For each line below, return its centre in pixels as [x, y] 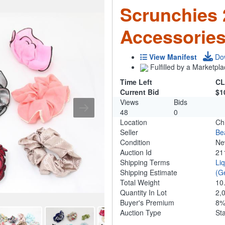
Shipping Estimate [149, 173]
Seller [129, 132]
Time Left [136, 82]
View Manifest [173, 57]
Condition [135, 142]
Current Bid [140, 92]
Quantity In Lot [143, 193]
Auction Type [141, 213]
